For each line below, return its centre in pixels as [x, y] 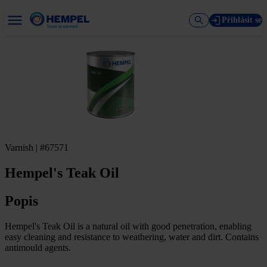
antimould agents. [38, 247]
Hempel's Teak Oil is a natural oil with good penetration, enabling [128, 226]
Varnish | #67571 [37, 148]
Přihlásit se [242, 20]
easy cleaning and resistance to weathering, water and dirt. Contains [132, 237]
